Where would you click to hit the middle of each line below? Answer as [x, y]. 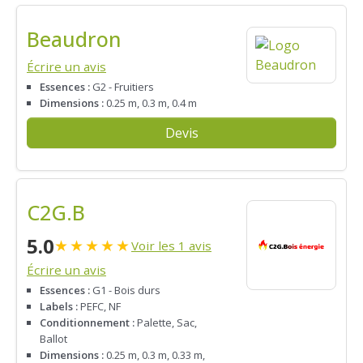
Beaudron [74, 39]
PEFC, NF [99, 307]
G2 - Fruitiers [122, 87]
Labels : [59, 307]
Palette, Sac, [166, 323]
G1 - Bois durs [125, 290]
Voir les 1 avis [171, 246]
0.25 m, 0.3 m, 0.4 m [150, 103]
